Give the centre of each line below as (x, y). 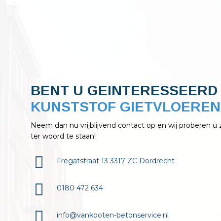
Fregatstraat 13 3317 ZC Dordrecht (116, 161)
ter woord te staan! (63, 136)
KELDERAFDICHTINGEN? (116, 107)
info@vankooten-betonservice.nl (113, 215)
